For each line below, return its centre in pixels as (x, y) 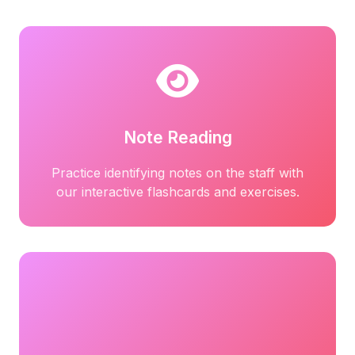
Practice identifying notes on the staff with (177, 173)
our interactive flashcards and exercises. (177, 192)
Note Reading (177, 137)
